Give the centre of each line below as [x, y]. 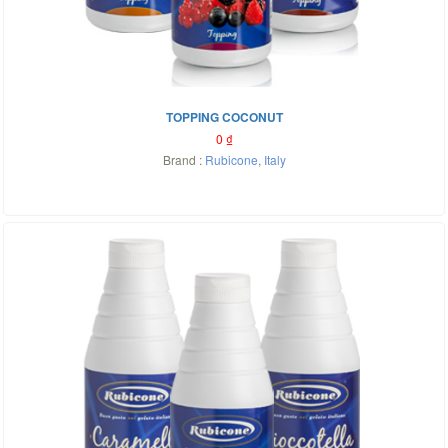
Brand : [183, 159]
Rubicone [231, 159]
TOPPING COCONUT [224, 117]
